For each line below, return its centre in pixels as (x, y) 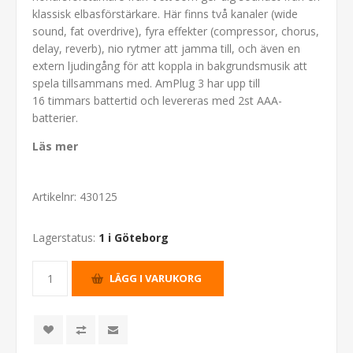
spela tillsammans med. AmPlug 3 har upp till (146, 83)
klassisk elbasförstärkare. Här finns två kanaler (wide (165, 13)
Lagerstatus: (64, 237)
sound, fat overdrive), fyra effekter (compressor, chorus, (176, 31)
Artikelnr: (54, 196)
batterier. (57, 117)
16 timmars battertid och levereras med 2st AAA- (157, 100)
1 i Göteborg (134, 237)
